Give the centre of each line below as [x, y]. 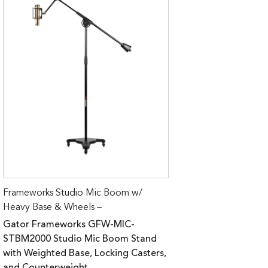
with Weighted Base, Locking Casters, [85, 253]
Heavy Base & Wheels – [52, 207]
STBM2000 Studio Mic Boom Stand [80, 239]
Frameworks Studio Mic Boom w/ [73, 193]
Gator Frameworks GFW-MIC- [69, 225]
